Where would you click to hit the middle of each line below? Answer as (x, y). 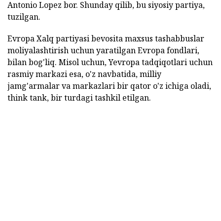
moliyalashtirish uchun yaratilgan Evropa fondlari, (103, 50)
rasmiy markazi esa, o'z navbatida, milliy (84, 74)
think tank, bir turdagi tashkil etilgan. (79, 97)
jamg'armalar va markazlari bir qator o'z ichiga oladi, (109, 86)
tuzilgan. (24, 17)
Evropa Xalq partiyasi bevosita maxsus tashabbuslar (106, 38)
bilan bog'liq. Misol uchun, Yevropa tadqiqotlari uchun (110, 62)
